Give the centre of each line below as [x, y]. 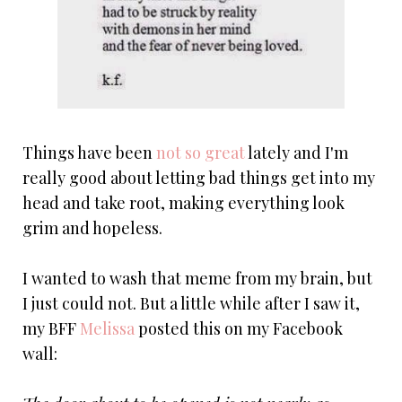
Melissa [107, 328]
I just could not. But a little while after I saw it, [191, 303]
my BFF [51, 328]
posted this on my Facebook [239, 328]
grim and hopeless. [92, 227]
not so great [201, 152]
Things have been [89, 152]
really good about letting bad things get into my [199, 177]
